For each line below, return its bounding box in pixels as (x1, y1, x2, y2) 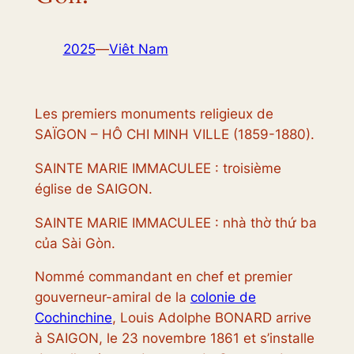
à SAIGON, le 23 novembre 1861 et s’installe (34, 330, 314, 347)
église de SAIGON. (34, 180, 153, 197)
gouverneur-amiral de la (34, 289, 190, 306)
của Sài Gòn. (34, 235, 115, 251)
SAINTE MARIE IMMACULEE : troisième (34, 160, 281, 176)
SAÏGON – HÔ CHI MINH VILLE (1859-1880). (34, 126, 314, 143)
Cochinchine (34, 310, 112, 326)
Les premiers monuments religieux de (34, 106, 273, 122)
